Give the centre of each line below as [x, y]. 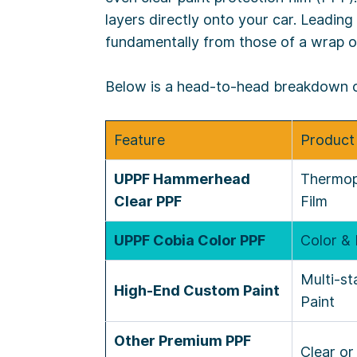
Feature [139, 140]
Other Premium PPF [182, 341]
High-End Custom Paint [197, 291]
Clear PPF [148, 202]
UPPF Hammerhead [182, 179]
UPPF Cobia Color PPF [190, 241]
